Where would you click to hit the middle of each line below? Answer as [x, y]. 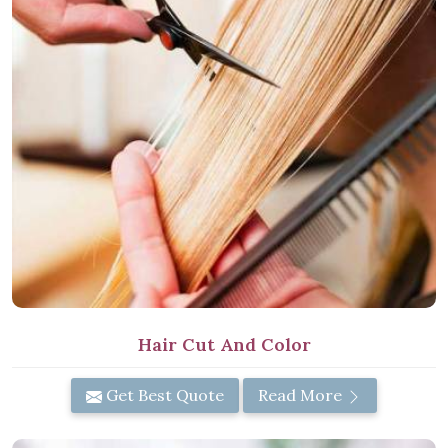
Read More [302, 395]
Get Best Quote [163, 395]
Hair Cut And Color [224, 345]
